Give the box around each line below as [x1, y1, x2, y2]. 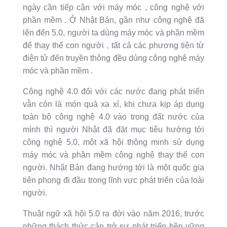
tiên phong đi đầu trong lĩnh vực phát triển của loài [22, 176, 205, 185]
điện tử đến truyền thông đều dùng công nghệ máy [22, 54, 205, 63]
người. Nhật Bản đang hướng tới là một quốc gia [22, 163, 205, 172]
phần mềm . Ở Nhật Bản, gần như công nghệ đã [22, 16, 205, 25]
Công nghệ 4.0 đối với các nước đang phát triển [22, 87, 205, 96]
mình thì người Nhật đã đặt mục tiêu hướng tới [22, 125, 205, 134]
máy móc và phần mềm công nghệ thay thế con [22, 150, 205, 160]
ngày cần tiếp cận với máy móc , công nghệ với [22, 3, 205, 12]
